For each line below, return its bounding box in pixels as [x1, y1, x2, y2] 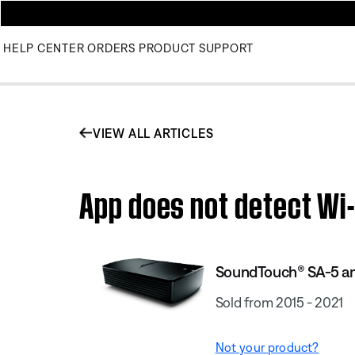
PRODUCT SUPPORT [138, 41, 254, 55]
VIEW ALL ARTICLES [92, 125, 214, 140]
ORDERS [87, 41, 136, 55]
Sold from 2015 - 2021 [215, 293, 344, 311]
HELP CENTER [3, 41, 85, 55]
